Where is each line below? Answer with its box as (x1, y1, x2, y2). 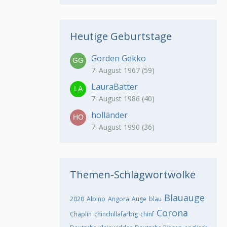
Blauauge (164, 192, 205, 204)
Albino (87, 195, 105, 204)
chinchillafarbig (94, 210, 138, 219)
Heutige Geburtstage (70, 29, 172, 44)
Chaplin (70, 210, 92, 219)
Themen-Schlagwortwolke (70, 168, 196, 182)
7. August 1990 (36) (91, 122, 155, 132)
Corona (157, 207, 188, 219)
